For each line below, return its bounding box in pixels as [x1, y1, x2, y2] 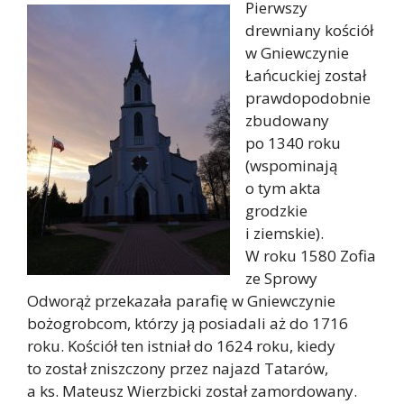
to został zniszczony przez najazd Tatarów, [27, 358, 328, 379]
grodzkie [245, 200, 308, 221]
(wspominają [245, 155, 337, 176]
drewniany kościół [245, 20, 373, 41]
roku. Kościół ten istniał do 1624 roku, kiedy [27, 335, 335, 356]
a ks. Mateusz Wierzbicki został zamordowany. [27, 381, 357, 401]
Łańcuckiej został [245, 65, 366, 86]
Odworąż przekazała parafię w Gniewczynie [27, 290, 335, 311]
